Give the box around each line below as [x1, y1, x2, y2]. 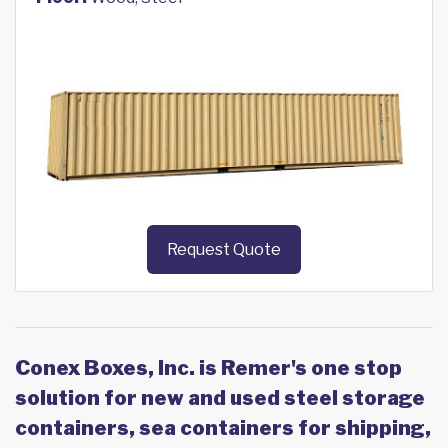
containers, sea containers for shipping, [15, 416, 431, 441]
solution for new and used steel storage [15, 386, 425, 411]
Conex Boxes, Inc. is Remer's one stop [15, 356, 402, 381]
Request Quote [167, 240, 281, 260]
